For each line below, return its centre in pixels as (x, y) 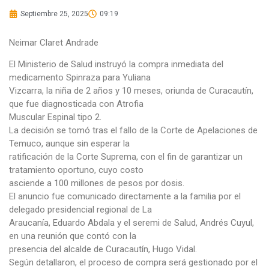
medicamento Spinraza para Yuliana (80, 77)
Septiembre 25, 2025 (54, 14)
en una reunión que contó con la (73, 236)
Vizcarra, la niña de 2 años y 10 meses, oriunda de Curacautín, (131, 91)
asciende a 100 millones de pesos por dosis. (97, 183)
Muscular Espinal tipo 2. (55, 117)
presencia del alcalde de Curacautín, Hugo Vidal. (103, 249)
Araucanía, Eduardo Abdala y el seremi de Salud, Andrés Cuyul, (131, 223)
